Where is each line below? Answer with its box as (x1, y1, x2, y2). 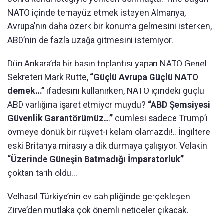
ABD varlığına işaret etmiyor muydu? (7, 99, 148, 109)
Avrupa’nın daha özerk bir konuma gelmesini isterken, (7, 21, 212, 31)
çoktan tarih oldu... (7, 168, 77, 178)
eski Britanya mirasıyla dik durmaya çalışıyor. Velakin (7, 140, 207, 151)
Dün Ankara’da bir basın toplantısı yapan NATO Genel (7, 58, 207, 68)
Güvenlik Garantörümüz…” (7, 113, 113, 123)
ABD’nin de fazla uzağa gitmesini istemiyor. (7, 35, 173, 45)
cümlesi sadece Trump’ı (113, 113, 208, 123)
